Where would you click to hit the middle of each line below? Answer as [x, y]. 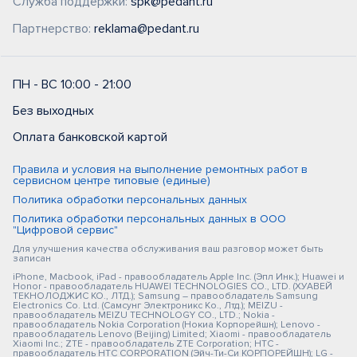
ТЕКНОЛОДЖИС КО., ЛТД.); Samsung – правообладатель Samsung [165, 296]
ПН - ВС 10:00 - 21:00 [72, 85]
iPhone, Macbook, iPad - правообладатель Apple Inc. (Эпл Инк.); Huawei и [178, 277]
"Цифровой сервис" [65, 230]
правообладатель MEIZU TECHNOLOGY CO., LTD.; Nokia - [144, 316]
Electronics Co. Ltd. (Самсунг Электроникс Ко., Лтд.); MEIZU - [148, 306]
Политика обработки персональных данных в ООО [149, 219]
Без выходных [53, 111]
